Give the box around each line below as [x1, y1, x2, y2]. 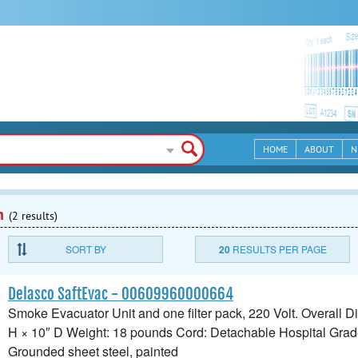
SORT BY [65, 242, 106, 256]
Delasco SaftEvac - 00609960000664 [8, 284, 233, 304]
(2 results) [9, 209, 58, 223]
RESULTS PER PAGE [229, 242, 327, 256]
